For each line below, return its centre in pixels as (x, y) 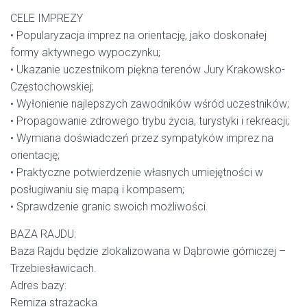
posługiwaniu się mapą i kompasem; (97, 189)
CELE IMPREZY (47, 18)
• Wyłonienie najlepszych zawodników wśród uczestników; (150, 104)
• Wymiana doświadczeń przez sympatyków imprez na (142, 138)
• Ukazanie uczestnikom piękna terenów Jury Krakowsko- (148, 70)
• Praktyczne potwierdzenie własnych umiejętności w (137, 172)
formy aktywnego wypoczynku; (85, 52)
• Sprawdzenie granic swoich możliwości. (109, 207)
